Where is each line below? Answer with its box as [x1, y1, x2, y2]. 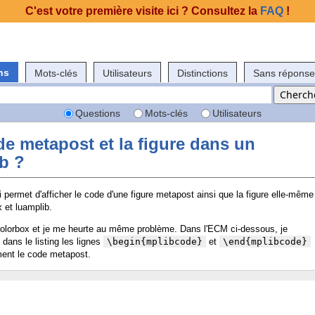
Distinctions [177, 67, 228, 79]
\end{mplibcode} [223, 236, 307, 247]
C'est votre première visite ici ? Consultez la [25, 5, 260, 17]
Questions [75, 108, 120, 119]
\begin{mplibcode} [107, 236, 202, 247]
